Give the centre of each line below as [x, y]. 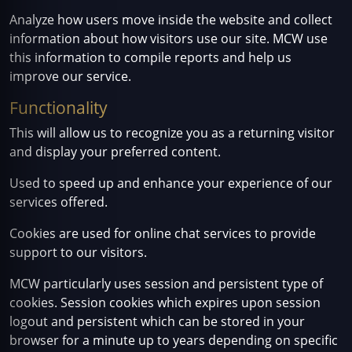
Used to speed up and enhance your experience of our [171, 183]
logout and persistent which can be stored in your [157, 321]
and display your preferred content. [115, 152]
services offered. [59, 202]
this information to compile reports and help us [150, 57]
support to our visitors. [78, 252]
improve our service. [70, 76]
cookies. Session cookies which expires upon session [165, 302]
